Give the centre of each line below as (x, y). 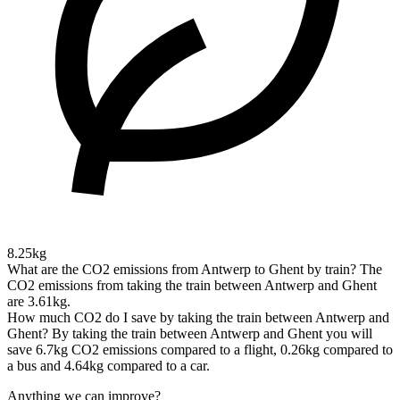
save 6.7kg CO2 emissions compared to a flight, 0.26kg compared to (200, 350)
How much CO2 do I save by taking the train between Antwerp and (198, 318)
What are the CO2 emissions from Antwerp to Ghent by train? (182, 270)
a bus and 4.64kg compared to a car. (108, 366)
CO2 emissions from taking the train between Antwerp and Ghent (192, 286)
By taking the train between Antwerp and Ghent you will (212, 334)
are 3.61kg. (39, 302)
